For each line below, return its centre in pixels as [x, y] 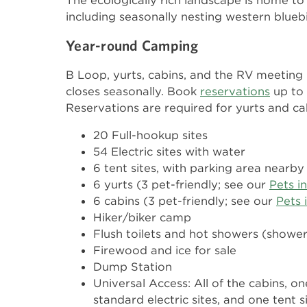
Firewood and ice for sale [165, 250]
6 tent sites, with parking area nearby [199, 168]
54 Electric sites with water [169, 151]
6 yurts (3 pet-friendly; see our [181, 184]
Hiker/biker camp [142, 217]
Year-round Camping [132, 45]
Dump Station [133, 267]
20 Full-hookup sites [150, 135]
